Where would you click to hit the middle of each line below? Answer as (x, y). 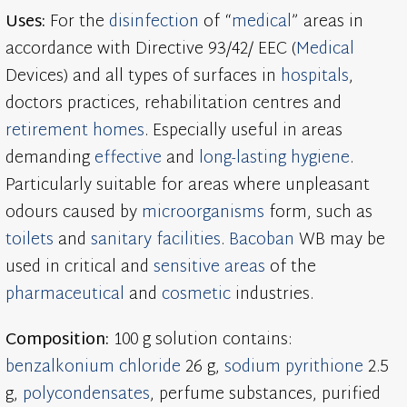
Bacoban (262, 240)
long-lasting (243, 158)
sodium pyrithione (294, 367)
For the (80, 22)
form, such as (319, 213)
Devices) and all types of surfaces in (144, 76)
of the (291, 267)
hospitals (315, 76)
